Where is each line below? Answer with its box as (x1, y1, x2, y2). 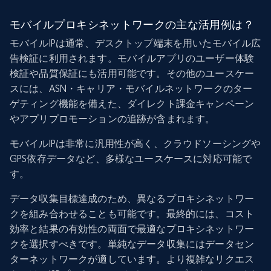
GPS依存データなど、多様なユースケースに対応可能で (10, 152, 252, 165)
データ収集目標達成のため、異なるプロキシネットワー (10, 192, 255, 204)
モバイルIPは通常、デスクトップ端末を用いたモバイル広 (10, 37, 261, 49)
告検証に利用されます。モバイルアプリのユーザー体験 (10, 52, 254, 64)
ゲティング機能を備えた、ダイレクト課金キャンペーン (10, 97, 254, 109)
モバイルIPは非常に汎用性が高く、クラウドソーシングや (10, 137, 261, 149)
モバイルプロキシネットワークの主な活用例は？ (10, 18, 254, 31)
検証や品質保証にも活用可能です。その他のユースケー (10, 67, 254, 79)
